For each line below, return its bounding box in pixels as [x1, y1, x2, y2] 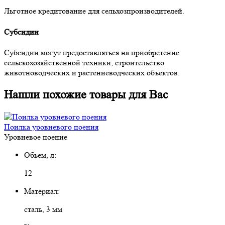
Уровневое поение [4, 132, 67, 142]
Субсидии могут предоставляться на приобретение [4, 47, 179, 57]
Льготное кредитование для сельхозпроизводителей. [4, 6, 184, 16]
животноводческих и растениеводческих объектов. [4, 67, 180, 77]
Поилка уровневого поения [4, 122, 98, 132]
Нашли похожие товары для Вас [4, 87, 168, 101]
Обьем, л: [24, 150, 56, 160]
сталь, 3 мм [24, 204, 62, 214]
